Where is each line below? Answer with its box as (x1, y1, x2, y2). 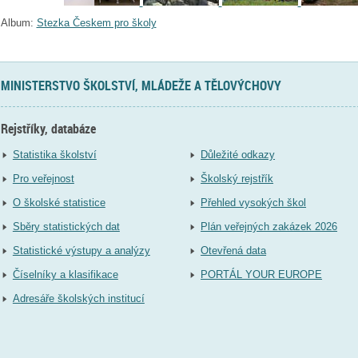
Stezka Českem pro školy (36, 16, 157, 29)
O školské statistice (12, 196, 105, 209)
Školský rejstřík (201, 172, 274, 185)
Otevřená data (201, 244, 267, 257)
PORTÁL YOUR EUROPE (201, 268, 323, 280)
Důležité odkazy (201, 148, 276, 161)
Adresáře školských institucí (12, 292, 145, 304)
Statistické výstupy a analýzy (12, 244, 150, 257)
